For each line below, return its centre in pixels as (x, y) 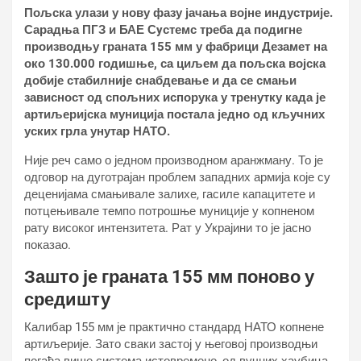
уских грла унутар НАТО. (97, 131)
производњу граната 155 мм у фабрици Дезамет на (176, 47)
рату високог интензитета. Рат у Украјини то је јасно (168, 228)
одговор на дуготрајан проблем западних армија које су (177, 177)
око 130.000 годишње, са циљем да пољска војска (175, 64)
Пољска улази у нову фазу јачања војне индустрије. (178, 13)
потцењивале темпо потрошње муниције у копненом (169, 211)
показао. (48, 245)
